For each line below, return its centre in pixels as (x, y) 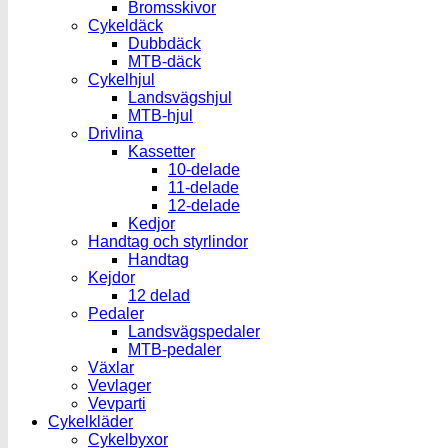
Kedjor (151, 223)
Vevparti (117, 403)
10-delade (204, 169)
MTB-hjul (160, 115)
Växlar (111, 367)
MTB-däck (164, 61)
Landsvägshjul (180, 97)
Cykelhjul (121, 79)
